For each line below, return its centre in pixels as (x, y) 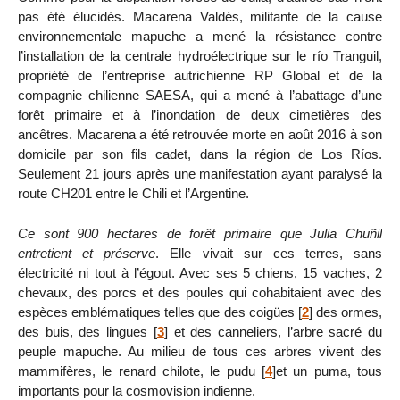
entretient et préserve (87, 253)
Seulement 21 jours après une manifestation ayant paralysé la (200, 173)
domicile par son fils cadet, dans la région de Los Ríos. (200, 154)
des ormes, (347, 312)
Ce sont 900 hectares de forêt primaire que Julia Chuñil (200, 233)
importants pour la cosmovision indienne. (137, 390)
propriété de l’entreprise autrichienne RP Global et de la (200, 75)
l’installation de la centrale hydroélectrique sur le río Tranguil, (200, 55)
